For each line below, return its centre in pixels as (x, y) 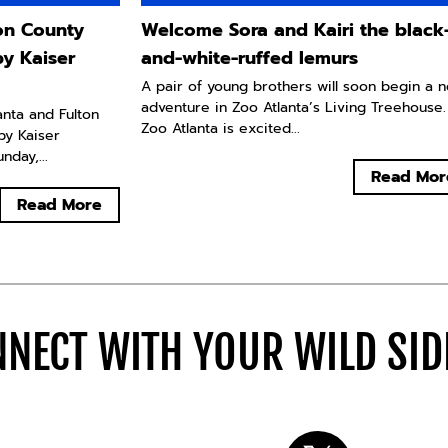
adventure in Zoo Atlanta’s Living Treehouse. (293, 108)
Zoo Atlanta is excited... (220, 129)
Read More (59, 205)
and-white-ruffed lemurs (249, 58)
